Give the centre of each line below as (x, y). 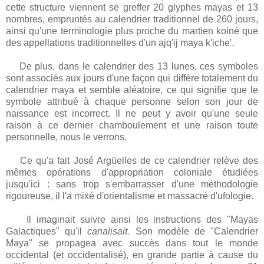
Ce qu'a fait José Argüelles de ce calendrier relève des (132, 161)
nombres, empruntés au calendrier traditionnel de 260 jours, (132, 19)
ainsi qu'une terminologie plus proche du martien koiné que (132, 31)
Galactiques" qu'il (47, 232)
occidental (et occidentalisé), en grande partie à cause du (132, 255)
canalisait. (109, 232)
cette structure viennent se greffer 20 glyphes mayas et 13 (132, 8)
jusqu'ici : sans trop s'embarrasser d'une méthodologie (132, 184)
